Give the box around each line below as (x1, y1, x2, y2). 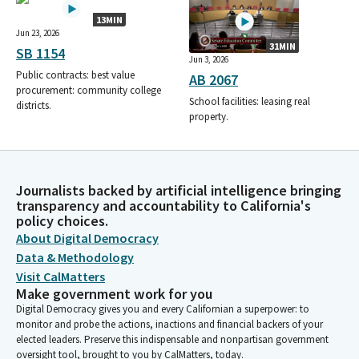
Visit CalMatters (16, 268, 105, 284)
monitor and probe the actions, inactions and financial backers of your (16, 317, 323, 331)
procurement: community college (16, 83, 161, 97)
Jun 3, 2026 (189, 53, 228, 65)
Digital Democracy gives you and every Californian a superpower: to (16, 302, 309, 316)
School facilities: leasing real (189, 94, 310, 108)
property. (189, 109, 228, 123)
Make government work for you (16, 284, 212, 303)
